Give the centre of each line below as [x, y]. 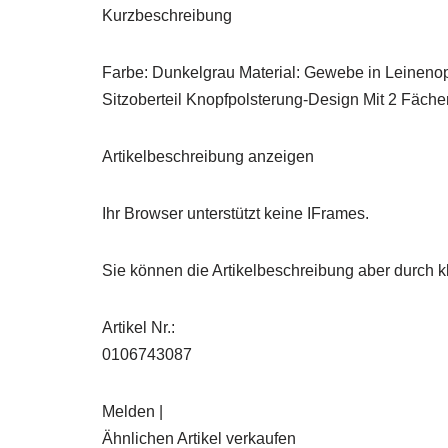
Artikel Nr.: [138, 328]
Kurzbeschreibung [167, 16]
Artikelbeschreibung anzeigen [208, 157]
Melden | [132, 412]
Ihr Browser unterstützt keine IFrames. [235, 214]
